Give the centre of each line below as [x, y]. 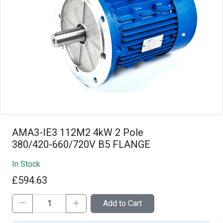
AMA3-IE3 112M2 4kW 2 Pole [78, 132]
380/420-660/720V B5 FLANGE [81, 144]
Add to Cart [122, 203]
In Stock [26, 164]
